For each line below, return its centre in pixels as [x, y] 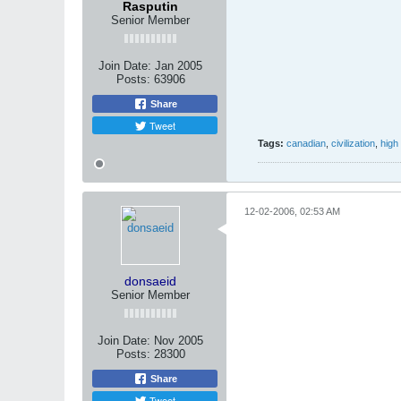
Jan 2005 [179, 66]
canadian [306, 143]
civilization [353, 143]
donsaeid [150, 281]
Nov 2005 [179, 341]
